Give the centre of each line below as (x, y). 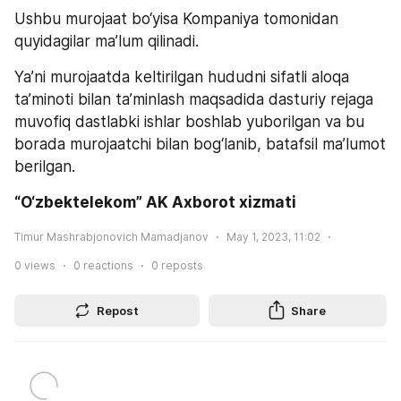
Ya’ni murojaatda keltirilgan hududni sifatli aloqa (182, 77)
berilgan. (45, 166)
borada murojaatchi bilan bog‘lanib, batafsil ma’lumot (200, 144)
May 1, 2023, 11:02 (273, 237)
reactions (107, 266)
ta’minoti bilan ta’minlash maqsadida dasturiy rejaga (194, 99)
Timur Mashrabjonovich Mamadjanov (111, 237)
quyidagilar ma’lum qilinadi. (107, 41)
